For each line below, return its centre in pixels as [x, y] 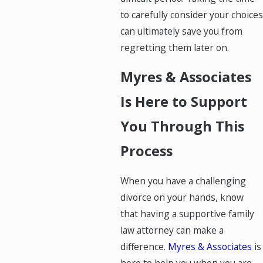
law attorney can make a [172, 230]
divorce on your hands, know [182, 198]
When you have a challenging [183, 181]
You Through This [182, 127]
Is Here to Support [183, 102]
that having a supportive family [187, 214]
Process [146, 151]
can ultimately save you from [181, 31]
